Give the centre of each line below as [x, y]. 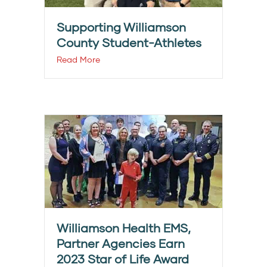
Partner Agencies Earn [121, 243]
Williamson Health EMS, [124, 228]
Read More [78, 60]
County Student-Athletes [129, 43]
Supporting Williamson [121, 27]
